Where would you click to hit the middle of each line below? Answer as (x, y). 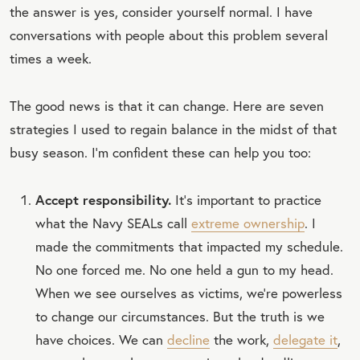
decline (188, 339)
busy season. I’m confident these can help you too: (160, 152)
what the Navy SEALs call (113, 223)
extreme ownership (248, 223)
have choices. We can (101, 339)
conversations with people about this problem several (169, 35)
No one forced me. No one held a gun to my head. (184, 269)
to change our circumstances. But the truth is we (180, 316)
